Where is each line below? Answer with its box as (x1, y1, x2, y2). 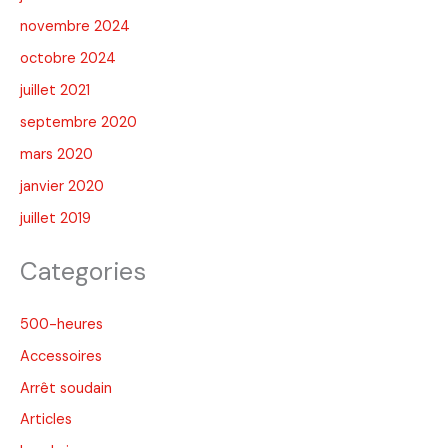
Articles (20, 410, 72, 430)
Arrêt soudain (20, 378, 112, 398)
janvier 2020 (20, 177, 104, 197)
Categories (20, 255, 146, 289)
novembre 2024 (20, 17, 130, 37)
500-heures (20, 314, 103, 334)
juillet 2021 (20, 81, 90, 101)
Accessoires (20, 346, 102, 366)
